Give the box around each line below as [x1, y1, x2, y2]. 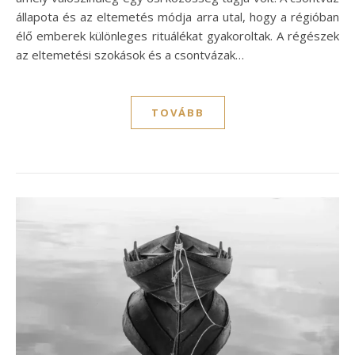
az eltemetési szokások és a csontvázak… [16, 46, 244, 63]
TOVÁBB [151, 105, 204, 120]
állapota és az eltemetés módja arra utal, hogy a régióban [16, 8, 339, 25]
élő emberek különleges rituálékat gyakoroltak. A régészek [16, 27, 339, 44]
